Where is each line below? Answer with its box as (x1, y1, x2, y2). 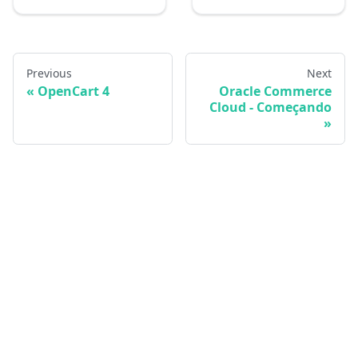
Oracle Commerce (219, 82, 332, 101)
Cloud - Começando (209, 98, 332, 117)
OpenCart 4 (38, 82, 109, 101)
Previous (26, 66, 72, 82)
